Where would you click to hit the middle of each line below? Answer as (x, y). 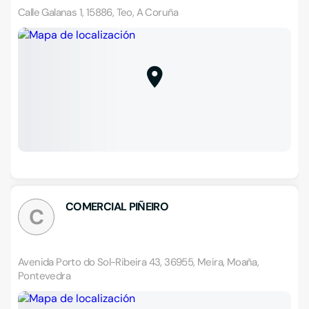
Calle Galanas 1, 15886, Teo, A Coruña (98, 12)
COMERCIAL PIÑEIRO (117, 207)
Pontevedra (44, 276)
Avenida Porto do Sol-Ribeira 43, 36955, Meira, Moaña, (139, 262)
